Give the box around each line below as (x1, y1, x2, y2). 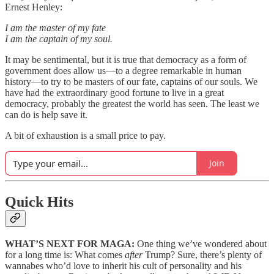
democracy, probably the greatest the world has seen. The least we (5, 98, 259, 109)
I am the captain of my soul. (5, 33, 113, 44)
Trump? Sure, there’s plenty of (145, 250, 262, 261)
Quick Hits (5, 193, 73, 210)
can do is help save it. (5, 109, 87, 120)
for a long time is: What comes (5, 250, 125, 261)
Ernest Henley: (5, 1, 62, 12)
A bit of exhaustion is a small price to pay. (5, 130, 166, 141)
